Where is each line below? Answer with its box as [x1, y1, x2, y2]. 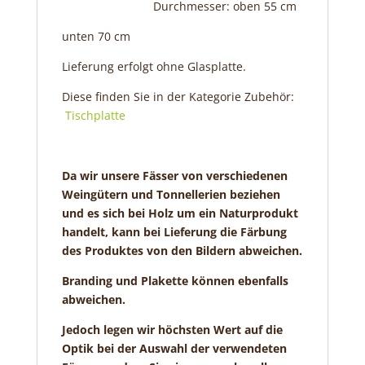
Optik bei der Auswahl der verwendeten [61, 340, 287, 356]
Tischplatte [64, 107, 125, 123]
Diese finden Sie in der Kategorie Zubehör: [61, 88, 294, 104]
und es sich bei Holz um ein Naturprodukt [61, 204, 298, 221]
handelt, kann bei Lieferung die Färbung [61, 223, 287, 240]
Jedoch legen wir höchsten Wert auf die [61, 321, 283, 337]
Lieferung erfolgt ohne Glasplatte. [61, 58, 246, 74]
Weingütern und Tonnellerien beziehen [61, 186, 280, 202]
